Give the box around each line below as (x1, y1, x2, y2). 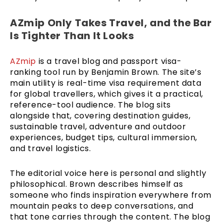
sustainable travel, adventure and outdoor (10, 120, 186, 132)
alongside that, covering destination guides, (10, 110, 191, 121)
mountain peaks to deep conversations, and (10, 200, 194, 212)
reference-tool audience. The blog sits (10, 99, 171, 111)
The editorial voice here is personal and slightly (10, 167, 207, 179)
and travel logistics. (10, 142, 91, 154)
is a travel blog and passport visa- (36, 55, 182, 67)
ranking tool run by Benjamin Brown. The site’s (10, 66, 202, 78)
